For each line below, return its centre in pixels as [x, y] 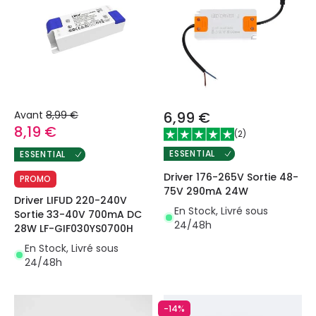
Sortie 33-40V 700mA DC [78, 214]
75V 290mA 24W [206, 191]
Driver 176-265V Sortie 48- [231, 177]
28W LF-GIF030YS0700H [74, 228]
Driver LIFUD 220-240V [71, 200]
